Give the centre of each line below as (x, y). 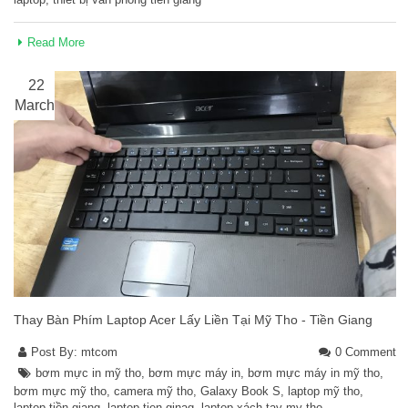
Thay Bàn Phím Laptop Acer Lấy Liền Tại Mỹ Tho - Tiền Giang (193, 319)
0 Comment (366, 352)
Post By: (56, 352)
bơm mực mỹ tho (60, 391)
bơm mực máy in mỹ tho (314, 372)
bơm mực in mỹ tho (88, 372)
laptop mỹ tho (324, 391)
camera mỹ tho (153, 391)
